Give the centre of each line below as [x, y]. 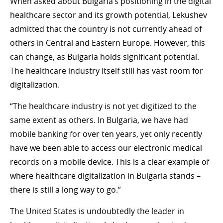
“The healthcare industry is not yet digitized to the [103, 106]
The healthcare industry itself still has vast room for [107, 70]
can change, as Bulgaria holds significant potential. [105, 56]
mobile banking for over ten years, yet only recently [106, 134]
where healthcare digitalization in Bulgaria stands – [105, 175]
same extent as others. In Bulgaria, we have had [99, 120]
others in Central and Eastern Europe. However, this [108, 43]
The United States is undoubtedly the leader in [97, 211]
